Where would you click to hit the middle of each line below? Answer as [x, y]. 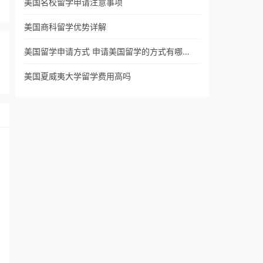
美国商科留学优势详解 [65, 27]
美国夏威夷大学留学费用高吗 [77, 76]
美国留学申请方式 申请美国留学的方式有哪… [107, 51]
